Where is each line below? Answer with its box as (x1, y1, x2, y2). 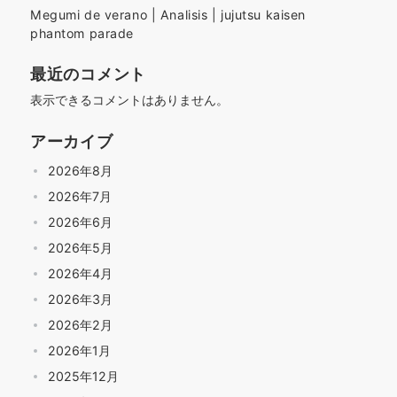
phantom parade (30, 26, 134, 41)
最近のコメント (30, 64, 147, 83)
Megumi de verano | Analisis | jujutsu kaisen (30, 7, 307, 22)
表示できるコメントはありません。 (30, 92, 229, 107)
